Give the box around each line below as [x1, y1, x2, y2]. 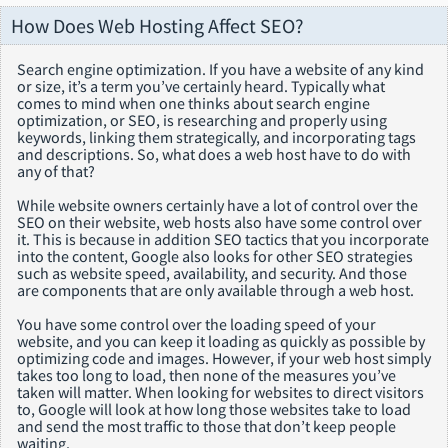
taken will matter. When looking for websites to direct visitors [17, 381, 424, 402]
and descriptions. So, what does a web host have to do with [17, 143, 411, 164]
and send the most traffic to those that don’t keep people [17, 415, 396, 436]
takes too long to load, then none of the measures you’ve [17, 364, 396, 385]
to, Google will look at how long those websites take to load [17, 398, 411, 419]
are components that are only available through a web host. [17, 279, 414, 300]
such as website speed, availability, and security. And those [17, 262, 407, 283]
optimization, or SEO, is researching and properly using [17, 109, 387, 130]
